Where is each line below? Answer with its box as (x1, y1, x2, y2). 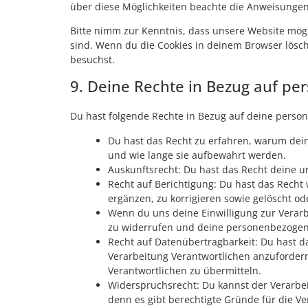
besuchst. (70, 53, 115, 67)
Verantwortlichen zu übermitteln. (108, 263, 261, 277)
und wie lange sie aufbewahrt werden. (108, 148, 286, 162)
